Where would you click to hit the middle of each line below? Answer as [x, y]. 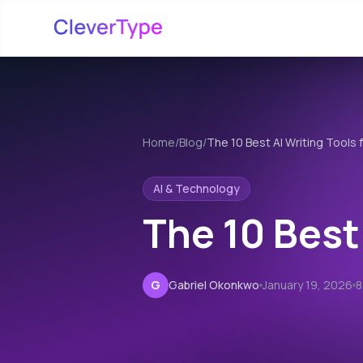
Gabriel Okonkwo [214, 285]
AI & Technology [196, 189]
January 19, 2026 [307, 285]
